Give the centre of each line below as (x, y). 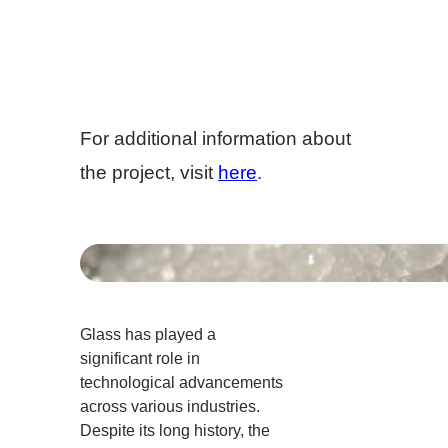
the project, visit (149, 173)
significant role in (140, 358)
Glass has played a (148, 334)
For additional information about (215, 139)
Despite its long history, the (175, 430)
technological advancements (181, 382)
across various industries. (170, 406)
